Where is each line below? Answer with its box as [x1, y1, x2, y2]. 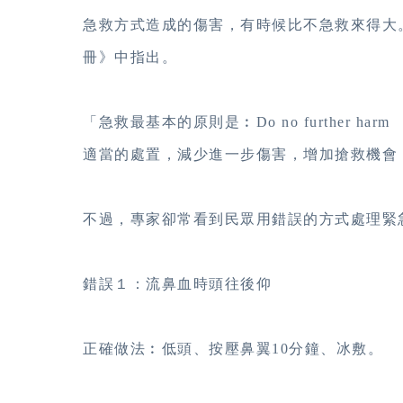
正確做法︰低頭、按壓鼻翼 [83, 341, 272, 357]
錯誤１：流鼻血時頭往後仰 [83, 276, 272, 292]
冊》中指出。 [83, 49, 177, 66]
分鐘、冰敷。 [289, 341, 383, 357]
